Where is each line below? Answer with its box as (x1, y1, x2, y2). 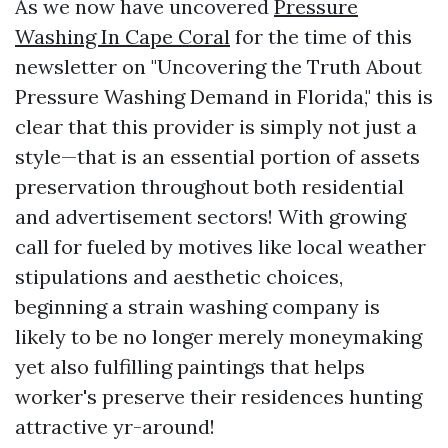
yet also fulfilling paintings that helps (15, 354, 365, 379)
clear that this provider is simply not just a (15, 114, 417, 139)
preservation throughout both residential (15, 174, 404, 199)
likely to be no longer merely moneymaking (15, 324, 422, 349)
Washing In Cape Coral (15, 24, 230, 49)
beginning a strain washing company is (15, 294, 380, 319)
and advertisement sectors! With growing (15, 204, 406, 229)
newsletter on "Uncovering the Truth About (15, 54, 422, 79)
